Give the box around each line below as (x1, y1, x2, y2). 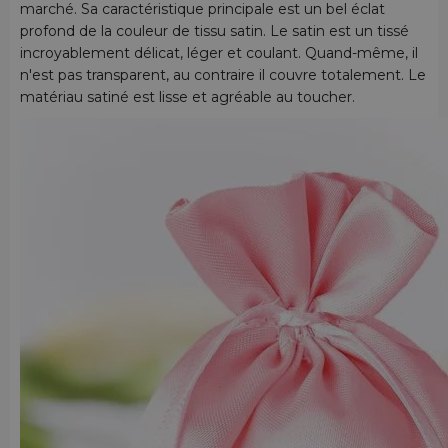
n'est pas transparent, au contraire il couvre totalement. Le (20, 65, 426, 84)
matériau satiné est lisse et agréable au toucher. (20, 87, 355, 106)
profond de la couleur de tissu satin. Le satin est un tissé (20, 21, 409, 40)
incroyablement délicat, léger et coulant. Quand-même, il (20, 43, 418, 62)
